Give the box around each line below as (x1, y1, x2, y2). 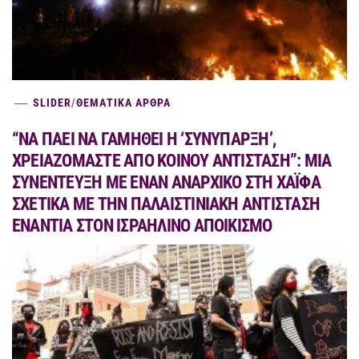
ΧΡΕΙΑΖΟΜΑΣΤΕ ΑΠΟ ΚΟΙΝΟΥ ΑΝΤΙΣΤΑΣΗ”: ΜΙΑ (12, 150, 332, 171)
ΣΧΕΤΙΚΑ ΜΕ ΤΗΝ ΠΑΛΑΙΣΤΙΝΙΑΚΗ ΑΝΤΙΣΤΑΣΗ (12, 193, 321, 214)
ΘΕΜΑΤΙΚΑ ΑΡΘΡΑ (76, 95, 171, 109)
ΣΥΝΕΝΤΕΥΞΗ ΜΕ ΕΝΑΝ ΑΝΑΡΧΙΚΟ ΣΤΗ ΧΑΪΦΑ (12, 171, 321, 192)
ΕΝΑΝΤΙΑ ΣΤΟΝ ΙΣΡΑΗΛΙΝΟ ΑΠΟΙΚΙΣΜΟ (12, 215, 272, 236)
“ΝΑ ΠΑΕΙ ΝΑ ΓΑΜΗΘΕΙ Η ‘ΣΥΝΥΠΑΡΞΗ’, (12, 128, 276, 149)
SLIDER (33, 95, 72, 109)
